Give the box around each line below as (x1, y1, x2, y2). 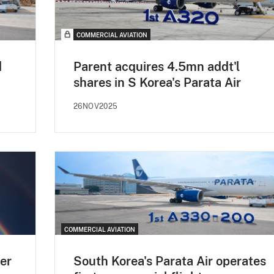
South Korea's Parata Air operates (73, 254, 266, 269)
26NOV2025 (73, 102, 118, 111)
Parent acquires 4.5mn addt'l (73, 59, 240, 75)
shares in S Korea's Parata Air (73, 75, 241, 91)
